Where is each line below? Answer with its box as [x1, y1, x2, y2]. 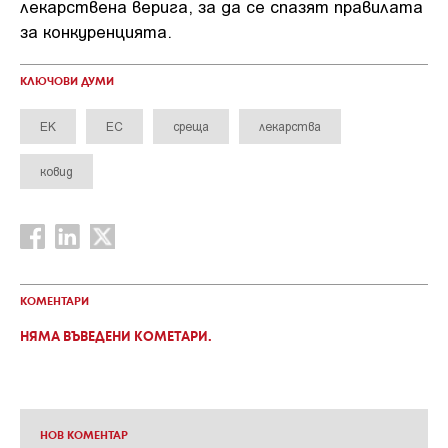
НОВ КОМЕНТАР [40, 431, 128, 441]
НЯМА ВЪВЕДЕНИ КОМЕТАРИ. [20, 332, 212, 343]
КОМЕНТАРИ [20, 297, 89, 307]
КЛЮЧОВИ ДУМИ [20, 77, 114, 87]
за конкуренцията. [20, 21, 172, 41]
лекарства [259, 119, 321, 133]
